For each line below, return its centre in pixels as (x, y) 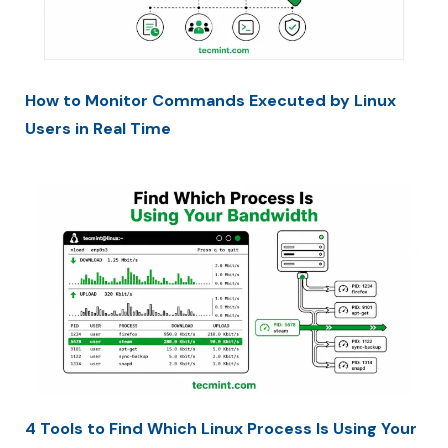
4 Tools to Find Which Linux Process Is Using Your (221, 428)
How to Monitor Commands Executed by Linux (210, 100)
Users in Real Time (98, 128)
